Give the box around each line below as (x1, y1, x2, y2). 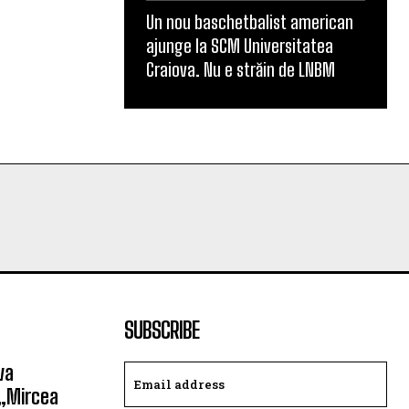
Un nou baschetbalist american (146, 11, 353, 33)
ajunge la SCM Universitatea (146, 35, 333, 57)
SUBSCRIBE (124, 317, 199, 343)
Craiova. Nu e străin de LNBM (146, 58, 335, 80)
